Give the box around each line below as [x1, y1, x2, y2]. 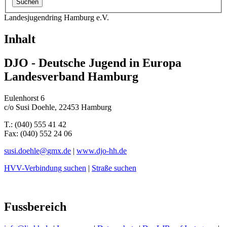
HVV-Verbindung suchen [4, 164, 86, 173]
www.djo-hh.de [77, 146, 127, 156]
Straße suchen [92, 164, 136, 173]
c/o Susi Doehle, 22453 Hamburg [4, 103, 111, 112]
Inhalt [4, 32, 35, 46]
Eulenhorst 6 [4, 94, 45, 103]
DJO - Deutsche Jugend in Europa [4, 56, 181, 70]
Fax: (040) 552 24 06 [4, 129, 72, 138]
